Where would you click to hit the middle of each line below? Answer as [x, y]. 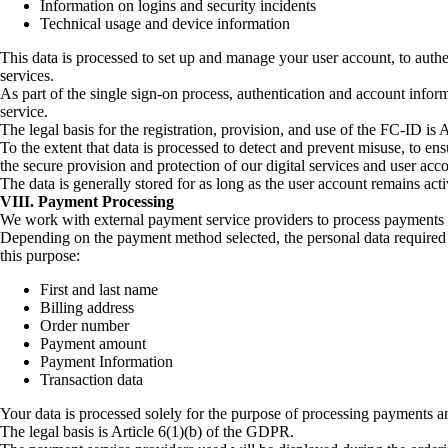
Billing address [87, 307]
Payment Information [106, 361]
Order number [84, 325]
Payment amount [93, 343]
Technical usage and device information [165, 23]
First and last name [99, 289]
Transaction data [91, 379]
